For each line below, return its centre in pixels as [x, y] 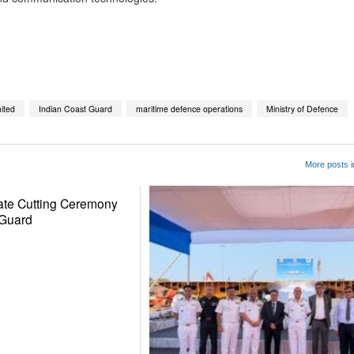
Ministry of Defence [302, 108]
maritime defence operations [189, 108]
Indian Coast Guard [75, 108]
